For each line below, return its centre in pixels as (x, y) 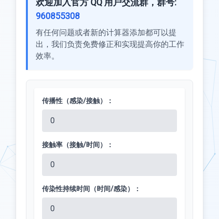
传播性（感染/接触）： (78, 101)
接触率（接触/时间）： (78, 145)
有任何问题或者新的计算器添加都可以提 (106, 33)
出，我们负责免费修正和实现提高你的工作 (110, 44)
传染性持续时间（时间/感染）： (91, 189)
